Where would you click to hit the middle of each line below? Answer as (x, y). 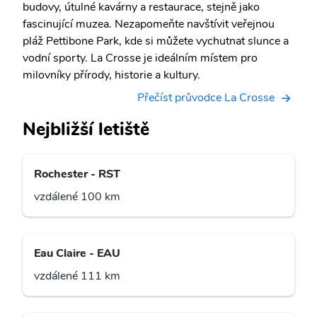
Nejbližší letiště (86, 129)
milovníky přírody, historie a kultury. (111, 75)
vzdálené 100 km (77, 197)
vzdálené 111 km (77, 276)
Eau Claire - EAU (77, 254)
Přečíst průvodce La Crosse (206, 98)
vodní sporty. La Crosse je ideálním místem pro (140, 58)
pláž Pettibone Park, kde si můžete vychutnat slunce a (156, 41)
